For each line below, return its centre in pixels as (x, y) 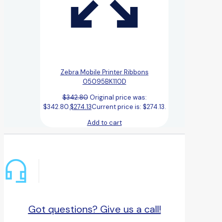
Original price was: (118, 97)
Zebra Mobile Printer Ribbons (104, 72)
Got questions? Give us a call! (94, 209)
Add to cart (104, 122)
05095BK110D (104, 81)
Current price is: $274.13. (129, 107)
